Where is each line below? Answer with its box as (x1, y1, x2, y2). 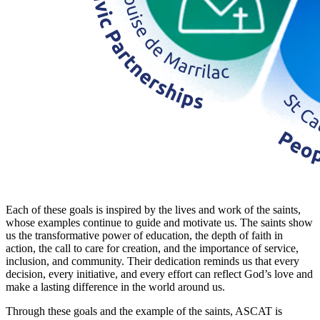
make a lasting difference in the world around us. (6, 280, 225, 293)
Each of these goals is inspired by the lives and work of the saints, (6, 203, 301, 216)
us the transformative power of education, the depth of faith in (6, 229, 283, 241)
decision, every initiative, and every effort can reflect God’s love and (6, 267, 313, 280)
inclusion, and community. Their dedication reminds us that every (6, 254, 299, 267)
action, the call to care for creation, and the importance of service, (6, 241, 299, 254)
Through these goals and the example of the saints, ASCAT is (6, 304, 282, 317)
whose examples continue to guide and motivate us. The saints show (6, 216, 313, 229)
